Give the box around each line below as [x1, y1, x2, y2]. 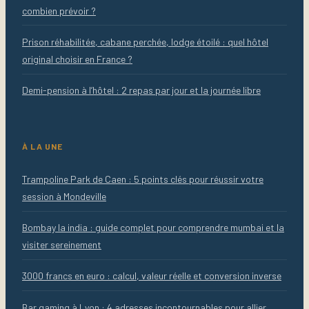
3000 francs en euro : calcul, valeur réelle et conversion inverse [22, 270, 281, 282]
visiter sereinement [22, 239, 101, 251]
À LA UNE [22, 141, 63, 151]
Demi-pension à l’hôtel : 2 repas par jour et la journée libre [22, 84, 261, 97]
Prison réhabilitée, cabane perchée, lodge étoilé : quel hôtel [22, 36, 268, 48]
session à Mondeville [22, 190, 106, 202]
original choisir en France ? [22, 53, 132, 66]
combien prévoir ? [22, 4, 96, 17]
